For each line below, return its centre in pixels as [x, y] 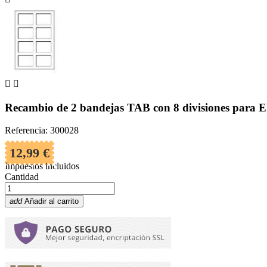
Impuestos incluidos [42, 166]
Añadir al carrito [52, 201]
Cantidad [22, 177]
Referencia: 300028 [42, 131]
